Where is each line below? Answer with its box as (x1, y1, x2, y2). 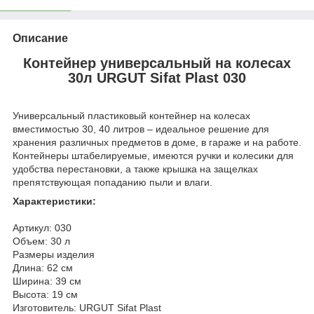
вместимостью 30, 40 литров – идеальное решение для (13, 123, 269, 135)
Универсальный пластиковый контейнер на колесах (13, 110, 250, 122)
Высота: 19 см (13, 289, 78, 301)
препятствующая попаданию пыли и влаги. (13, 177, 212, 189)
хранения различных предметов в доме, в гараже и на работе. (13, 137, 301, 149)
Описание (13, 32, 68, 44)
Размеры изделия (13, 249, 95, 261)
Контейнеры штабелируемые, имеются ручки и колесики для (13, 150, 294, 162)
